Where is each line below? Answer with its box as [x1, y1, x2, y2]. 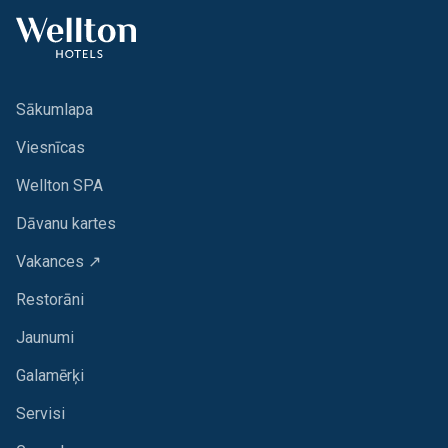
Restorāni [16, 290, 84, 310]
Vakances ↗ [16, 252, 101, 272]
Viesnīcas [16, 138, 85, 158]
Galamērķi [16, 366, 84, 386]
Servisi [16, 404, 65, 424]
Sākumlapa [16, 100, 93, 120]
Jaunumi [16, 328, 74, 348]
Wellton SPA [16, 176, 103, 196]
